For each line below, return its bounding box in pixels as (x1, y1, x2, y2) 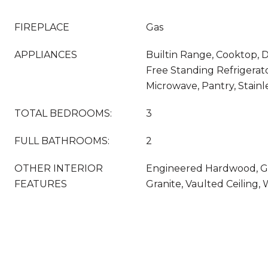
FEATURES (14, 178, 67, 190)
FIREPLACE (14, 22, 69, 33)
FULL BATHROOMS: (14, 135, 109, 147)
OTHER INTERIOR (14, 163, 103, 174)
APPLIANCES (14, 49, 77, 60)
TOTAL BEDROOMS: (14, 108, 112, 119)
